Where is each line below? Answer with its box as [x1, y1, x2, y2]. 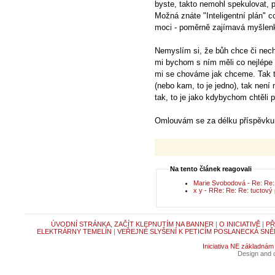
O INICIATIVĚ [219, 220, 260, 228]
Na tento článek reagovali [170, 165, 252, 172]
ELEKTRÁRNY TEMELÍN [37, 228, 112, 236]
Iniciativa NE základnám [202, 242, 274, 250]
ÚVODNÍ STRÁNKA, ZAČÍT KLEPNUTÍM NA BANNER [50, 220, 214, 228]
